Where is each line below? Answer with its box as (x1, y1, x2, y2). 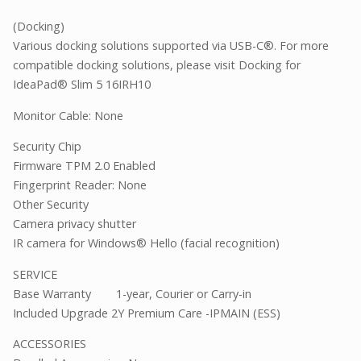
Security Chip (13, 139, 81, 155)
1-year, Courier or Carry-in (116, 285, 251, 301)
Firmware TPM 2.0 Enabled (13, 158, 156, 174)
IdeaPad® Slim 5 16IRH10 (13, 77, 151, 93)
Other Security (13, 197, 89, 213)
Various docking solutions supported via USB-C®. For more (13, 38, 329, 54)
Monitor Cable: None (13, 107, 123, 123)
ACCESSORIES (13, 336, 86, 352)
